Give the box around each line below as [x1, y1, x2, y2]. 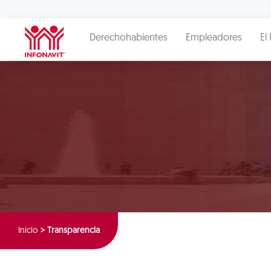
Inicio [18, 226, 38, 235]
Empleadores [186, 33, 242, 43]
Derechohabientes [90, 33, 168, 43]
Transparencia [47, 226, 100, 235]
